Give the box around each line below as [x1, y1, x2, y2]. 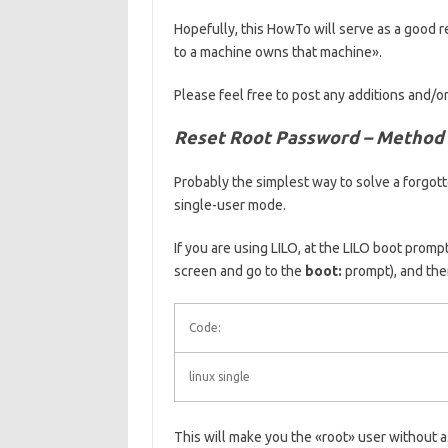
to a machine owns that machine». [173, 44, 382, 60]
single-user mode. [173, 197, 286, 213]
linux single [188, 370, 250, 383]
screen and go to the [173, 263, 305, 279]
